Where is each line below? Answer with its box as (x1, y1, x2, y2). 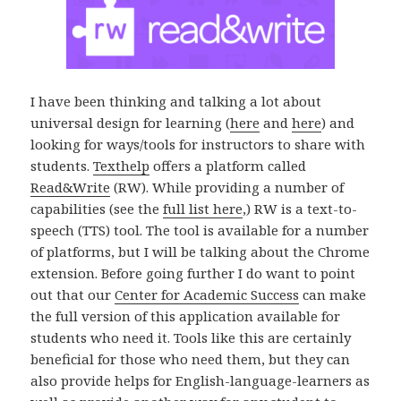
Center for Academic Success (115, 286, 300, 304)
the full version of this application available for (30, 307, 341, 326)
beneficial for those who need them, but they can (30, 350, 351, 369)
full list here (163, 200, 243, 218)
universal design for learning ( (30, 114, 231, 132)
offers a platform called (149, 157, 307, 175)
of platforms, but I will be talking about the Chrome (30, 243, 371, 261)
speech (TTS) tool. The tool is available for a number (30, 221, 370, 240)
